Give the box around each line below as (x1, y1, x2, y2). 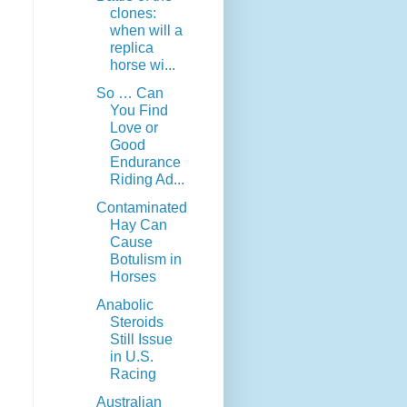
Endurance (109, 154, 181, 171)
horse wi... (109, 57, 175, 74)
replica (109, 40, 154, 56)
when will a (109, 23, 183, 39)
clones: (109, 5, 156, 22)
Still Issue (109, 332, 173, 348)
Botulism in (109, 252, 182, 268)
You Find (109, 103, 168, 119)
